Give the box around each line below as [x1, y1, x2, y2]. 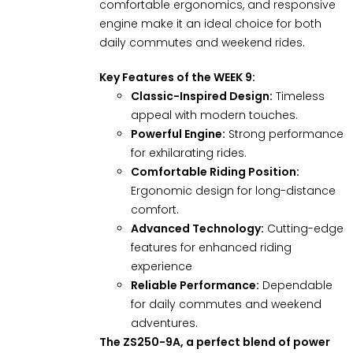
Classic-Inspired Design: [130, 87, 273, 104]
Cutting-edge [263, 220, 344, 236]
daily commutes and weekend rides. [98, 34, 305, 50]
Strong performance [225, 125, 344, 142]
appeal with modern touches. [130, 106, 298, 123]
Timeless [272, 87, 325, 104]
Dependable [258, 277, 333, 293]
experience [130, 258, 192, 274]
